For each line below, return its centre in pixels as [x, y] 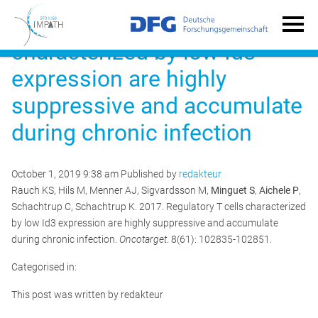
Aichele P [279, 190]
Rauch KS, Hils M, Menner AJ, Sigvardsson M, [111, 190]
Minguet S [233, 190]
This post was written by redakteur [87, 295]
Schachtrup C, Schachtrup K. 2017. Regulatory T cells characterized [159, 207]
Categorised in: [44, 267]
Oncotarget [143, 239]
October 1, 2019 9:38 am [65, 174]
